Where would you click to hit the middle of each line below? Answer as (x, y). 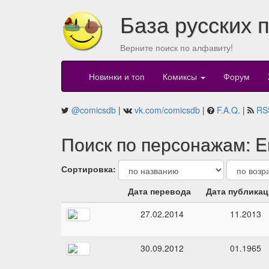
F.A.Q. (228, 110)
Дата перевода (159, 191)
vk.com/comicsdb (167, 110)
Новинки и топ (117, 77)
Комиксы (181, 77)
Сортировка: (89, 169)
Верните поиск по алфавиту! (176, 47)
